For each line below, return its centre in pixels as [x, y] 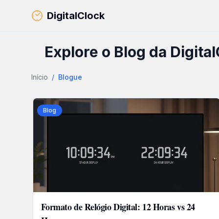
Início [40, 77]
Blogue [70, 77]
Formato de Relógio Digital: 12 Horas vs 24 [118, 207]
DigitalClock [76, 16]
